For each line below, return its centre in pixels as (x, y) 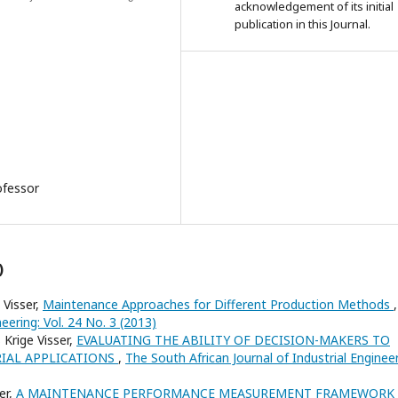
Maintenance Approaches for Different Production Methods (218, 304)
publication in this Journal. (302, 24)
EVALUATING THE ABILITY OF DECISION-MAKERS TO (233, 340)
